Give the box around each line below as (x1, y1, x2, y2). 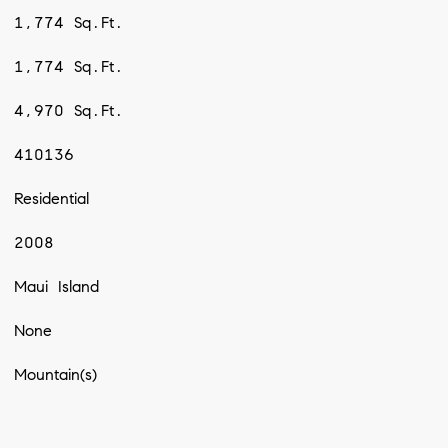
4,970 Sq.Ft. (13, 101, 124, 121)
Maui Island (13, 277, 99, 297)
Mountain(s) (13, 365, 97, 385)
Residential (13, 189, 89, 209)
